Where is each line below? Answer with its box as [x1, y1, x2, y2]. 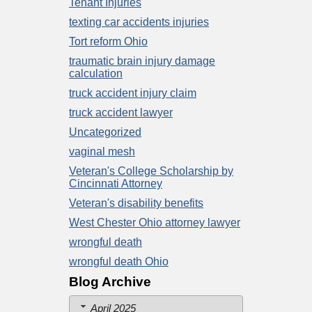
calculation [69, 67, 123, 79]
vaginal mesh [69, 145, 135, 157]
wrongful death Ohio [69, 255, 169, 267]
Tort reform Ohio [69, 35, 148, 47]
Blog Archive [69, 274, 151, 289]
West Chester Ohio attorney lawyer [69, 216, 240, 228]
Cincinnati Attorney [69, 177, 162, 189]
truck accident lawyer [69, 106, 173, 118]
